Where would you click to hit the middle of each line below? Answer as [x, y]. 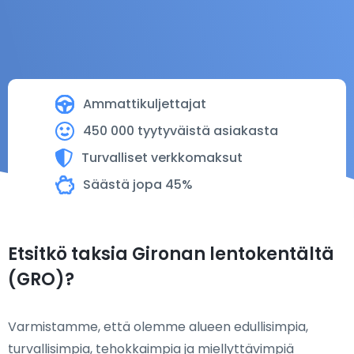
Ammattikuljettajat [145, 104]
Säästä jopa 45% [138, 185]
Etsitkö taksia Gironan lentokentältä [171, 254]
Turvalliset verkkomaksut [162, 158]
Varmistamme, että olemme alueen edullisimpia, [158, 327]
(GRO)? [41, 279]
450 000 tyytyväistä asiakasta [181, 131]
